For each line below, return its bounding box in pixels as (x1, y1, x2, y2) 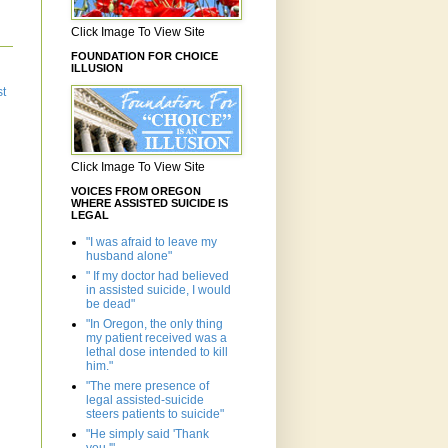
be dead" (86, 297, 135, 312)
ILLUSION (71, 62, 123, 75)
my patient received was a (86, 331, 227, 346)
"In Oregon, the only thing (86, 317, 223, 332)
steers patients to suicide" (86, 407, 224, 422)
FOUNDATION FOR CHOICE (71, 50, 218, 63)
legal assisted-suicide (86, 393, 204, 408)
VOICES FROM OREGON (71, 185, 201, 198)
